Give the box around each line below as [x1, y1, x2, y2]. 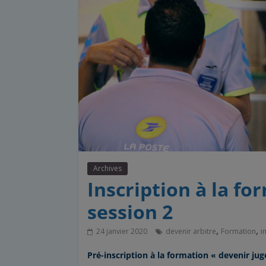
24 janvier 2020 [96, 226, 147, 237]
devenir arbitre [166, 226, 216, 237]
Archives [93, 163, 122, 174]
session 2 [87, 199, 173, 225]
